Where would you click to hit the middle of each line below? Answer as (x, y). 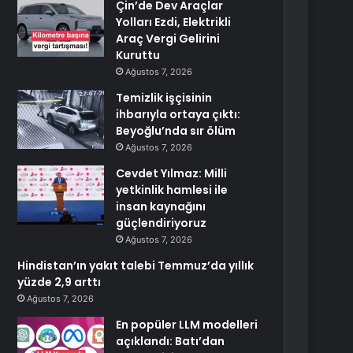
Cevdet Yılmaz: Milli (172, 173)
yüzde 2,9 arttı (59, 282)
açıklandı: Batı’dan (171, 341)
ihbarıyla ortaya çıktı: (178, 114)
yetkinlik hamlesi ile (172, 190)
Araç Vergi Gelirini (168, 39)
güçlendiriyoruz (162, 223)
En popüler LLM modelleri (187, 325)
